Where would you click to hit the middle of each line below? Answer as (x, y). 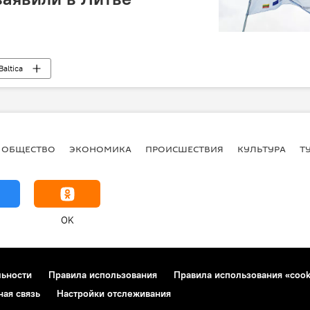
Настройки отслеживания (114, 293)
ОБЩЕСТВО (28, 148)
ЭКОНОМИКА (100, 148)
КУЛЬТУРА (262, 148)
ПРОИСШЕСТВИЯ (184, 148)
